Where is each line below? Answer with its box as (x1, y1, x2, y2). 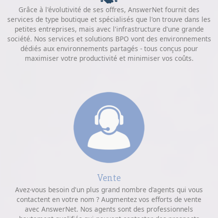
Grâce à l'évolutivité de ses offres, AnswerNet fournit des (18, 5, 200, 15)
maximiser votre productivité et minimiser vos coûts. (24, 54, 194, 63)
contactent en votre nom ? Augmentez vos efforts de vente (17, 195, 201, 204)
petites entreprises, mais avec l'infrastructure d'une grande (14, 24, 204, 34)
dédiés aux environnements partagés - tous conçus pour (20, 44, 198, 54)
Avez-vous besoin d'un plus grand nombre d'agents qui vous (15, 185, 203, 195)
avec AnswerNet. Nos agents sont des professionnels (25, 204, 193, 214)
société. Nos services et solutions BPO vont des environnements (7, 34, 211, 44)
